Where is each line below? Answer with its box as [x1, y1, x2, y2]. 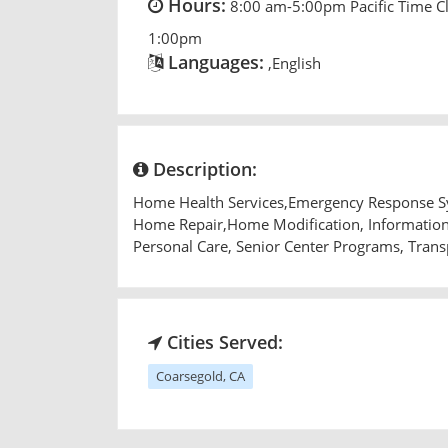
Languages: [163, 49, 264, 74]
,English [268, 52, 321, 73]
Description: [148, 156, 257, 181]
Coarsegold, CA [156, 366, 245, 385]
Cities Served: [162, 329, 283, 354]
